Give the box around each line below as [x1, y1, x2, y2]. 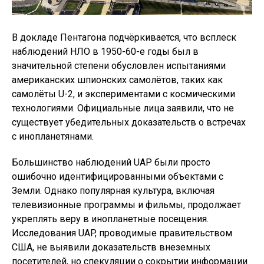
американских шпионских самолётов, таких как [12, 74, 223, 85]
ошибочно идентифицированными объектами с [12, 171, 223, 182]
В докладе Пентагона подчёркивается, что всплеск [12, 32, 236, 43]
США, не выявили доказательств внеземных [12, 242, 210, 253]
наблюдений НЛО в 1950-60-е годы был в [12, 46, 199, 57]
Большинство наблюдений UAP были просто [12, 157, 210, 168]
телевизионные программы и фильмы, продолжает [12, 199, 241, 210]
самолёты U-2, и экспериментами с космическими [12, 88, 235, 100]
